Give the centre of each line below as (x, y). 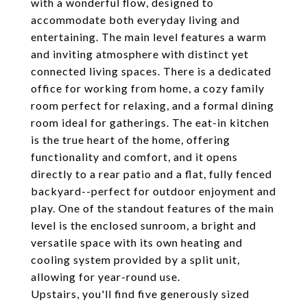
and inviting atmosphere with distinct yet (140, 54)
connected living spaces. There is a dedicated (151, 71)
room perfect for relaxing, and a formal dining (152, 105)
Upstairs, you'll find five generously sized (140, 294)
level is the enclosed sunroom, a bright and (144, 225)
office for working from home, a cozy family (148, 88)
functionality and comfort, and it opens (134, 157)
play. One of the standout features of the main (152, 208)
